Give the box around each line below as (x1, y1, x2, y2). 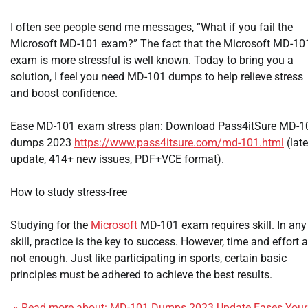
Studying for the (10, 219, 91, 232)
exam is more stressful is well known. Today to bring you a (10, 54, 294, 67)
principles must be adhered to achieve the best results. (10, 268, 272, 282)
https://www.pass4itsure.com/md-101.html (74, 136, 284, 150)
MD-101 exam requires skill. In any (137, 219, 307, 232)
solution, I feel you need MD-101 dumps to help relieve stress (10, 70, 303, 84)
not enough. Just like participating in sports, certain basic (10, 252, 287, 265)
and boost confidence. (10, 87, 118, 100)
